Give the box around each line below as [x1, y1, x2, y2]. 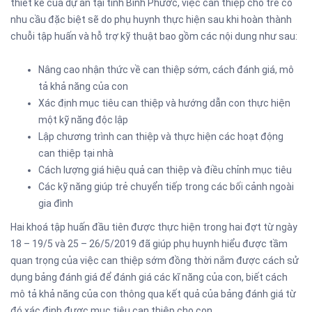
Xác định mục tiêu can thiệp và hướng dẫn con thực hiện [38, 97, 290, 109]
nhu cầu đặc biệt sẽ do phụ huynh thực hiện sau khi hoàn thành [10, 14, 292, 25]
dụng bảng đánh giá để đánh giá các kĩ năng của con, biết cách [10, 272, 288, 283]
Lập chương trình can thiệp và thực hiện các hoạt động [38, 131, 283, 142]
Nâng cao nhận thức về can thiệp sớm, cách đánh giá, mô [38, 64, 294, 75]
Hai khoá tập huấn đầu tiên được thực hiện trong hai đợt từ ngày [10, 221, 297, 233]
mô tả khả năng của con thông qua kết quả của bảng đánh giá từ [10, 288, 296, 299]
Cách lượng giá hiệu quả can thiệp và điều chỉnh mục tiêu [38, 164, 292, 175]
